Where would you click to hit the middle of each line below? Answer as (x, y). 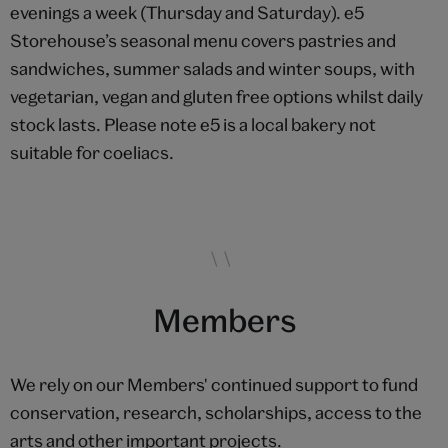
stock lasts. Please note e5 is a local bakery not (193, 125)
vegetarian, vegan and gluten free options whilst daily (216, 97)
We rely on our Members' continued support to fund (214, 385)
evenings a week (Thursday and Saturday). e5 (187, 13)
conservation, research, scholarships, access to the (216, 413)
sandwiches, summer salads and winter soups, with (212, 69)
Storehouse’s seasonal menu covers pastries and (203, 41)
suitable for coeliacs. (92, 153)
